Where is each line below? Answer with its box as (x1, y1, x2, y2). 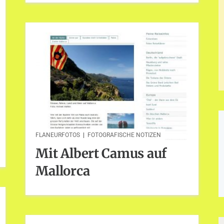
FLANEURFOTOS (35, 131, 80, 138)
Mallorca (35, 163, 90, 179)
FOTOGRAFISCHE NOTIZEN (87, 131, 161, 138)
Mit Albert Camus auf (35, 145, 167, 162)
